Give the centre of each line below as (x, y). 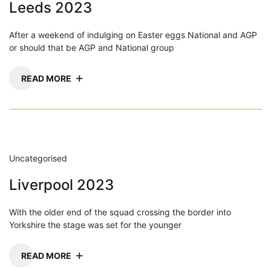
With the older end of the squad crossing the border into (120, 212)
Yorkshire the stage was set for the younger (95, 224)
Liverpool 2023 (61, 184)
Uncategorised (38, 158)
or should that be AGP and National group (92, 47)
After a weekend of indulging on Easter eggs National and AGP (133, 34)
